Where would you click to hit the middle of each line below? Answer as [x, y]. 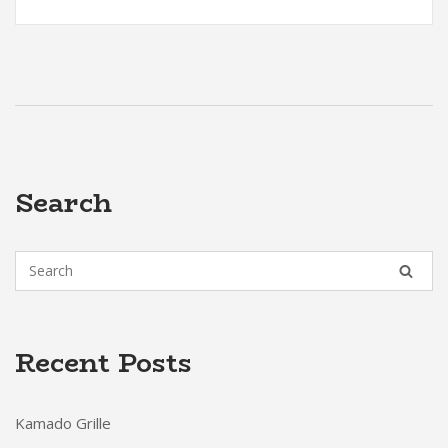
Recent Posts [103, 363]
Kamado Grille [63, 423]
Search [63, 203]
